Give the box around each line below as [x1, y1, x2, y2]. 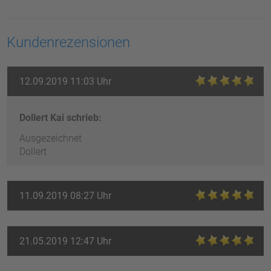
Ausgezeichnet [19, 132, 82, 144]
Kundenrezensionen [7, 33, 131, 51]
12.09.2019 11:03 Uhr [19, 75, 112, 87]
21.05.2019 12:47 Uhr [19, 235, 112, 247]
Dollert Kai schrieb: [19, 111, 102, 123]
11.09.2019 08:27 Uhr [19, 189, 112, 201]
